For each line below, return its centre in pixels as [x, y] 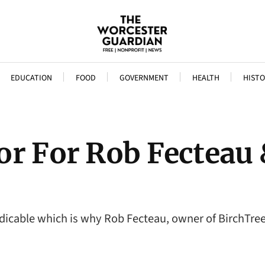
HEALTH [206, 78]
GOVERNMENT [144, 78]
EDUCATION [31, 78]
